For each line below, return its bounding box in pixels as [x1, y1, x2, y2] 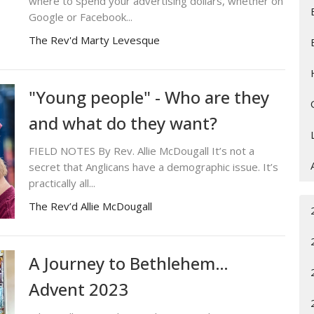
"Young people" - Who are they [28, 85, 269, 109]
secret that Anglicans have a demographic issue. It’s [28, 159, 278, 174]
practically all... [28, 175, 95, 190]
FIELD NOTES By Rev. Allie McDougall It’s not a [28, 143, 254, 158]
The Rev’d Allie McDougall [28, 198, 152, 213]
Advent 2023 [28, 277, 128, 301]
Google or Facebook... [28, 9, 132, 24]
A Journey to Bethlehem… [28, 251, 228, 275]
